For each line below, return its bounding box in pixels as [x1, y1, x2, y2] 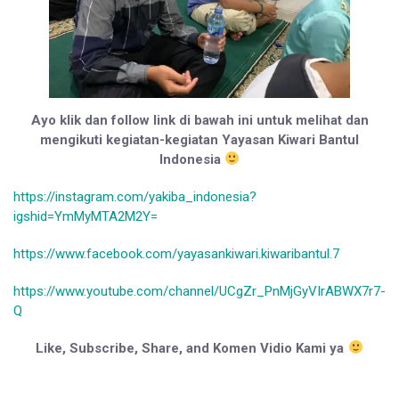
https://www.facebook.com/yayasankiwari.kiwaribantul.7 [13, 245, 339, 262]
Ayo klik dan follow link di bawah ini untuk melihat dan [30, 111, 369, 128]
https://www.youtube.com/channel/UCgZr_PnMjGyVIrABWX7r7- [13, 282, 386, 299]
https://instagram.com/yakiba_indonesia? [13, 188, 256, 205]
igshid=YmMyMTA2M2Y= [13, 208, 158, 224]
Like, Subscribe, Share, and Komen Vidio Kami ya [36, 339, 345, 356]
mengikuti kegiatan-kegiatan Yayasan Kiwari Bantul [40, 131, 359, 148]
